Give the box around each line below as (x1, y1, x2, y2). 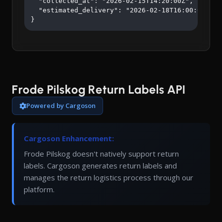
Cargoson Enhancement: (24, 133, 114, 144)
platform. (24, 184, 55, 195)
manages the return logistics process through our (24, 172, 193, 183)
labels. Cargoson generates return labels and (24, 161, 177, 171)
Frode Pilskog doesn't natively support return (24, 149, 179, 159)
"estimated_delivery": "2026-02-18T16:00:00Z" (31, 6, 213, 14)
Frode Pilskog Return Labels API (12, 82, 186, 97)
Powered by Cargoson (26, 101, 96, 111)
